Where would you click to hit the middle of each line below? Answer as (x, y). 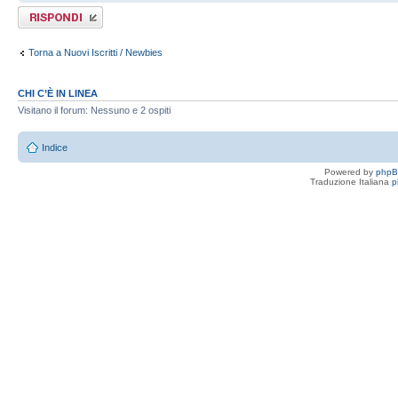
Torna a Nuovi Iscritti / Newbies (96, 52)
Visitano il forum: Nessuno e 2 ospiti (94, 111)
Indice (55, 147)
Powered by (350, 171)
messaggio (41, 23)
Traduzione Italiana (350, 181)
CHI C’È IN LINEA (58, 94)
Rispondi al (41, 12)
